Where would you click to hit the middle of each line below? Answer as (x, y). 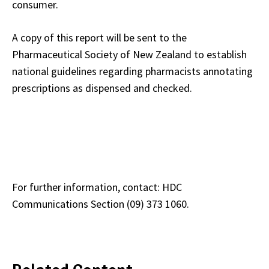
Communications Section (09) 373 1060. (101, 204)
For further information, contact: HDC (97, 187)
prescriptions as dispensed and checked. (102, 88)
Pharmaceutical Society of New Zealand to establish (129, 54)
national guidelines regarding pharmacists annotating (132, 71)
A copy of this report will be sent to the (99, 37)
